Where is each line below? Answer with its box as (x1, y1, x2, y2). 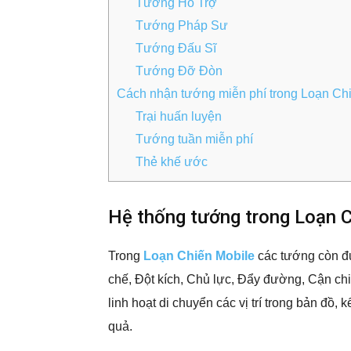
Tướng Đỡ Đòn (136, 64, 223, 78)
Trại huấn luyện (136, 110, 222, 124)
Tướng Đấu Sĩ (136, 42, 216, 56)
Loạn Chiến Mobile (143, 249, 255, 262)
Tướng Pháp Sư (136, 19, 228, 33)
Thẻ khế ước (136, 155, 208, 169)
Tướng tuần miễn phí (136, 132, 253, 147)
